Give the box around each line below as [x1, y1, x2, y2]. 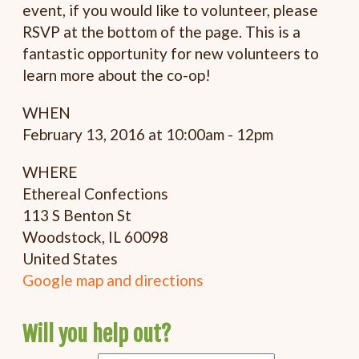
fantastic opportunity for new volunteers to [22, 44, 320, 63]
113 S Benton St [22, 206, 132, 225]
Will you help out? [22, 321, 171, 348]
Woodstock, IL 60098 [22, 228, 169, 247]
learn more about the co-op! [22, 66, 212, 85]
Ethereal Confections [22, 184, 169, 204]
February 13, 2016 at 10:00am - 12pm [22, 125, 274, 144]
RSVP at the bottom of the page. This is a [22, 22, 301, 42]
